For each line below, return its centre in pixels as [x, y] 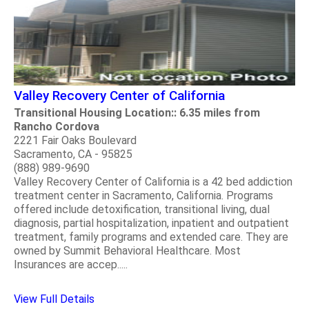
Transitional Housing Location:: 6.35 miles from [137, 113]
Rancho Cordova [57, 127]
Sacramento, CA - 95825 [73, 154]
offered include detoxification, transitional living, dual [142, 210]
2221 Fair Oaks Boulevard [75, 141]
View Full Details [54, 299]
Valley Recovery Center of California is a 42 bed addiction [153, 182]
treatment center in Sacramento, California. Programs [143, 196]
